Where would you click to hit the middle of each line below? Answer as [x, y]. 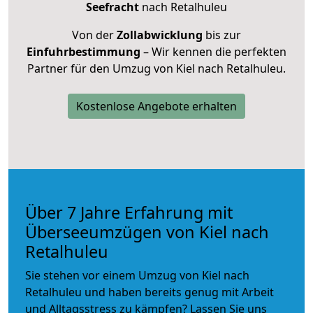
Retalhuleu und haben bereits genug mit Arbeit [150, 292]
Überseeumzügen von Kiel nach [147, 232]
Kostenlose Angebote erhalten [156, 106]
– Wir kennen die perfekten [213, 51]
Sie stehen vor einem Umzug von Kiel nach [137, 275]
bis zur [222, 35]
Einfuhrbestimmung [83, 51]
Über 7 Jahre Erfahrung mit [129, 212]
